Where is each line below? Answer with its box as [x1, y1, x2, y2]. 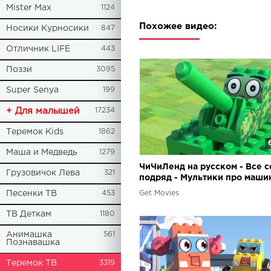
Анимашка [6, 231, 52, 238]
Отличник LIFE [6, 45, 70, 53]
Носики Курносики [6, 25, 89, 32]
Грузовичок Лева [6, 169, 80, 177]
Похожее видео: [139, 22, 217, 31]
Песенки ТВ [6, 190, 57, 197]
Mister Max [6, 4, 51, 11]
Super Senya [6, 87, 59, 94]
